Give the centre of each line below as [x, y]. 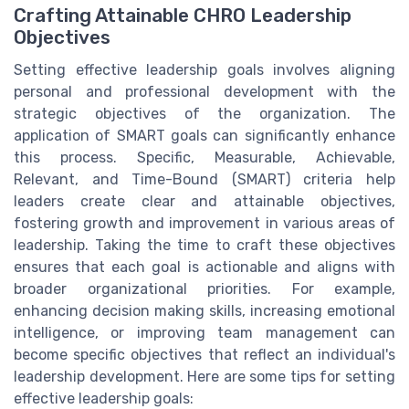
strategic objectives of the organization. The [204, 113]
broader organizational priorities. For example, [204, 288]
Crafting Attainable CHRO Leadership [183, 15]
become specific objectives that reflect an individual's [204, 354]
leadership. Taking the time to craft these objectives [204, 245]
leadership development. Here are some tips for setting [204, 376]
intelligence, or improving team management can [204, 332]
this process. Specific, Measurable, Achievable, [204, 157]
